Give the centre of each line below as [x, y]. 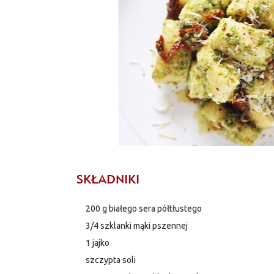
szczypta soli [111, 260]
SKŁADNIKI [108, 179]
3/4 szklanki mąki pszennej [137, 226]
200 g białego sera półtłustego [144, 209]
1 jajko [98, 243]
